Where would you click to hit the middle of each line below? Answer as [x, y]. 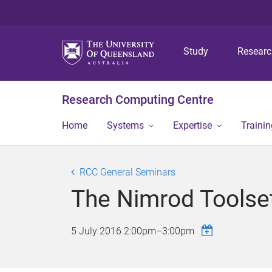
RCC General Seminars [127, 172]
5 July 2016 [97, 231]
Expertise [192, 125]
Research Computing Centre [138, 100]
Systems [125, 125]
